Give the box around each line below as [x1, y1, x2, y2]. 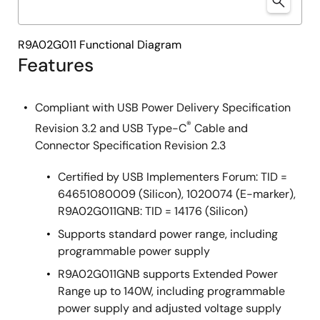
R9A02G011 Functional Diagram [18, 37, 181, 52]
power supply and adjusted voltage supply [58, 301, 281, 316]
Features [18, 53, 94, 77]
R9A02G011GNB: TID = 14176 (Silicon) [58, 204, 248, 219]
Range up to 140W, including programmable [58, 284, 285, 299]
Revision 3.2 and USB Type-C [35, 121, 186, 136]
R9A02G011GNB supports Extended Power [58, 266, 278, 282]
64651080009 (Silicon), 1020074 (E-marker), [58, 186, 296, 202]
